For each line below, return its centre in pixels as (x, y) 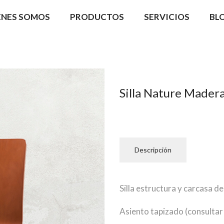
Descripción (153, 150)
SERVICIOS (167, 16)
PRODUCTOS (97, 16)
